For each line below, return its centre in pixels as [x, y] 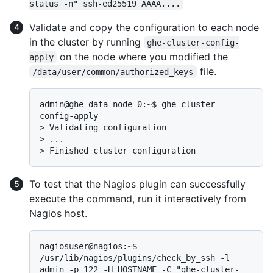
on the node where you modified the [143, 56]
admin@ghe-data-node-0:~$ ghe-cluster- [130, 104]
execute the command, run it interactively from [138, 198]
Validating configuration [108, 127]
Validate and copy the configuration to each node [144, 27]
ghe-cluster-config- [193, 42]
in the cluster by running [87, 42]
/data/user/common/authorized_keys [113, 72]
